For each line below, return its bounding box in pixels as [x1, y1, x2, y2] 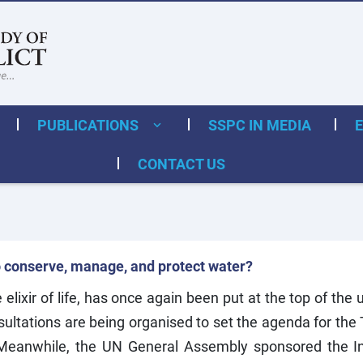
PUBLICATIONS [36, 115, 142, 135]
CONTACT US [138, 154, 225, 173]
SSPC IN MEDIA [207, 115, 311, 135]
